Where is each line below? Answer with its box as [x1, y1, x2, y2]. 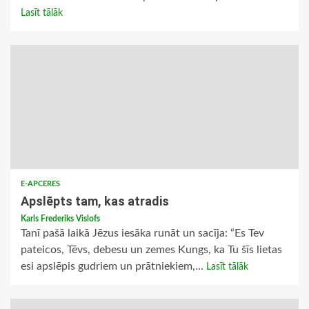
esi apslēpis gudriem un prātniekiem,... [21, 261, 206, 272]
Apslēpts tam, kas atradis [21, 194, 169, 209]
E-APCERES [21, 180, 60, 188]
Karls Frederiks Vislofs [21, 215, 100, 223]
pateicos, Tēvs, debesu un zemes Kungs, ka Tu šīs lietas [21, 244, 282, 256]
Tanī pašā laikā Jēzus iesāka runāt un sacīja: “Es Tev [21, 228, 264, 239]
